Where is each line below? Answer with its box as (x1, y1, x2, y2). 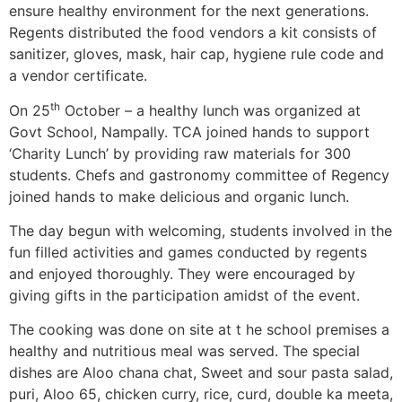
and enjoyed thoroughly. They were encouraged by (9, 265, 355, 284)
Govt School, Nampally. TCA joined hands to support (9, 122, 370, 141)
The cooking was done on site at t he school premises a (9, 320, 389, 339)
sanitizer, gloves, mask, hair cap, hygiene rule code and (9, 45, 384, 64)
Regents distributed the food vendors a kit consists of (9, 23, 377, 42)
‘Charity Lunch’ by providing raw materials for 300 (9, 144, 351, 162)
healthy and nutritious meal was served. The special (9, 342, 360, 361)
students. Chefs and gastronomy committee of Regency (9, 165, 389, 184)
